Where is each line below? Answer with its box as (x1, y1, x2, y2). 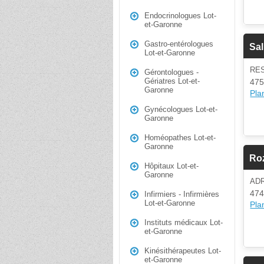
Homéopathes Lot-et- (144, 133, 216, 142)
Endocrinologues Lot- (144, 11, 216, 20)
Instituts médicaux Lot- (144, 218, 223, 227)
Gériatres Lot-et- (144, 77, 200, 85)
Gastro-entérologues (144, 39, 213, 48)
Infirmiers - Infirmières (144, 190, 219, 199)
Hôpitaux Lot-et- (144, 161, 199, 170)
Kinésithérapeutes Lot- (144, 246, 221, 255)
